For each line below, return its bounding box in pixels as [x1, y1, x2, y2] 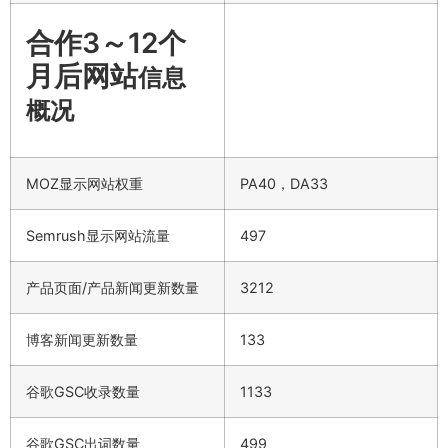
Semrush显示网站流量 [26, 226, 170, 244]
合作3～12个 [26, 25, 186, 60]
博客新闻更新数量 [26, 330, 138, 348]
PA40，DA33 [240, 174, 328, 192]
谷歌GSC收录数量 [26, 382, 140, 400]
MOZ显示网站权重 [26, 174, 143, 192]
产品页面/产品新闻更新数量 [26, 278, 199, 296]
